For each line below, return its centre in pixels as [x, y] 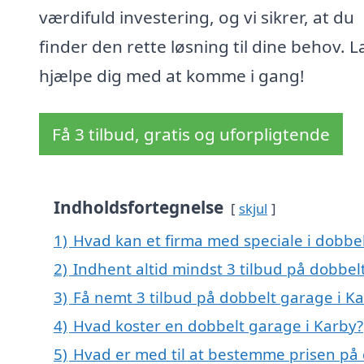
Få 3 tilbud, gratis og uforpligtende [191, 134]
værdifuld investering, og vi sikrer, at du [197, 17]
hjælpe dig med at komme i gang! [172, 76]
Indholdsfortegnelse [139, 208]
